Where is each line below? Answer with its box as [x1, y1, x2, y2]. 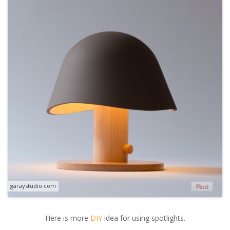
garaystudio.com [10, 182, 56, 190]
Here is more [45, 213, 90, 223]
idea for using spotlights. [102, 213, 185, 223]
